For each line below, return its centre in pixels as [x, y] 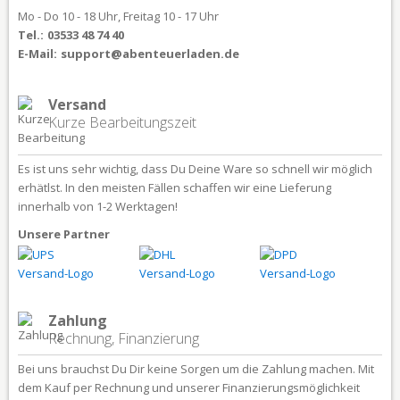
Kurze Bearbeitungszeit [122, 122]
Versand [77, 104]
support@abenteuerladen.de [150, 53]
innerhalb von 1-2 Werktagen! [98, 206]
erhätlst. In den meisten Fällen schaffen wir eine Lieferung [175, 187]
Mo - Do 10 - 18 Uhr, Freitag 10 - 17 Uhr [118, 16]
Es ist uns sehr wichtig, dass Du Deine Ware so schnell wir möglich [195, 168]
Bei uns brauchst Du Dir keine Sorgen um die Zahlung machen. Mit [196, 368]
